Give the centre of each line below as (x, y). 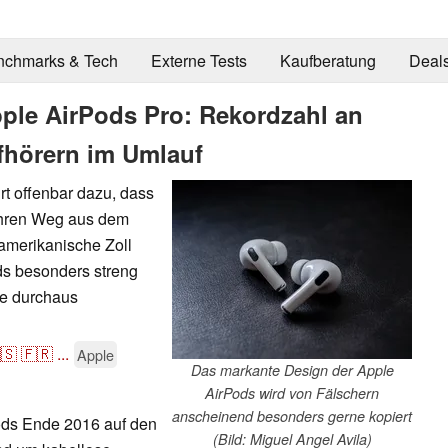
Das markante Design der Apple (292, 369)
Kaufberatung (327, 61)
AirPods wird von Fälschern (292, 392)
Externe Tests (198, 61)
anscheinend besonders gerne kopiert (292, 415)
